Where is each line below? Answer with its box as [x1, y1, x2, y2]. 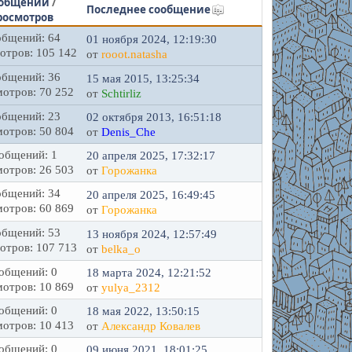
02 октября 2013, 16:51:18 [86, 111, 222, 123]
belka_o [101, 242, 141, 255]
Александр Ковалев [101, 320, 201, 332]
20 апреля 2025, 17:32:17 [86, 149, 216, 162]
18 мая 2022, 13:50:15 [86, 305, 200, 317]
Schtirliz [101, 86, 142, 100]
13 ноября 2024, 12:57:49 [86, 227, 218, 240]
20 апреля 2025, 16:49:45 [86, 188, 216, 201]
